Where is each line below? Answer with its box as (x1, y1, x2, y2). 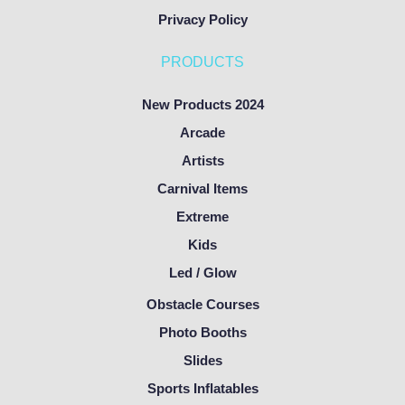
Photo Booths (158, 325, 247, 341)
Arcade (180, 125, 225, 141)
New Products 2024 (141, 97, 264, 113)
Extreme (176, 209, 229, 225)
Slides (183, 353, 222, 369)
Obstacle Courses (146, 297, 259, 313)
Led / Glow (168, 265, 237, 281)
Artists (181, 153, 224, 169)
